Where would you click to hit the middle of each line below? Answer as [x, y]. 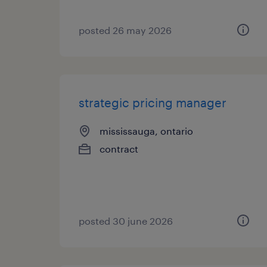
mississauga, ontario [146, 131]
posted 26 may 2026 [125, 30]
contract [119, 149]
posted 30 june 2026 [126, 221]
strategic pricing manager [153, 103]
